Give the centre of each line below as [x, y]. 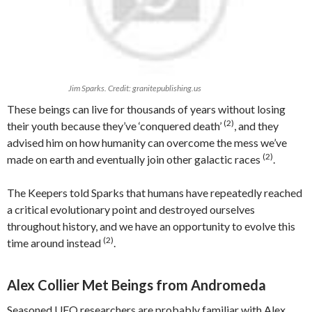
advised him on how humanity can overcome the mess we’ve [147, 142]
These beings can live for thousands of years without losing [146, 109]
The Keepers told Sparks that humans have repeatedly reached [155, 193]
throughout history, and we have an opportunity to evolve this [151, 226]
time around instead [55, 243]
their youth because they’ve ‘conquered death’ [115, 126]
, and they [256, 126]
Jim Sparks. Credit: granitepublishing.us [135, 88]
